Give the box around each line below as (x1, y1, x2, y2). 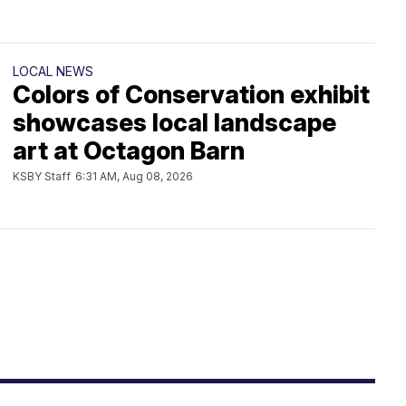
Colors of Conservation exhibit (13, 80, 370, 110)
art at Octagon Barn (13, 136, 245, 166)
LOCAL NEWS (13, 63, 93, 79)
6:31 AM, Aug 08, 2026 (75, 169, 193, 183)
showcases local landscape (13, 108, 336, 138)
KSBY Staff (13, 169, 71, 183)
